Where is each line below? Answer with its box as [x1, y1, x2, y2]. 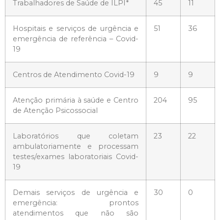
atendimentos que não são [13, 208, 138, 218]
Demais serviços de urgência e [13, 188, 138, 197]
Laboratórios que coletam [13, 131, 138, 140]
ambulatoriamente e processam [13, 141, 138, 151]
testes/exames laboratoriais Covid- [13, 152, 138, 161]
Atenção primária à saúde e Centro [13, 95, 138, 105]
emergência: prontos [13, 198, 138, 207]
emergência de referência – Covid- [13, 34, 138, 43]
